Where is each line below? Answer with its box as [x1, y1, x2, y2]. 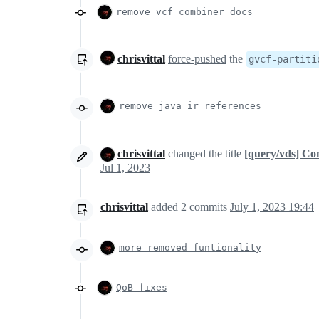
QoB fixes [116, 282, 167, 293]
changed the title [165, 147, 244, 159]
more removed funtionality [119, 242, 261, 253]
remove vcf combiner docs [116, 6, 253, 17]
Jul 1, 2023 [100, 162, 150, 174]
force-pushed [168, 52, 226, 65]
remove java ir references [119, 100, 261, 111]
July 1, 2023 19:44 [230, 201, 314, 214]
